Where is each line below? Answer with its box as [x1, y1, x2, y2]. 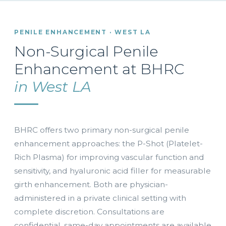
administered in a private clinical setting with [14, 193, 186, 203]
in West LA [14, 78, 91, 95]
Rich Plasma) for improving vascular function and [14, 152, 204, 162]
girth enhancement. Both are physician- [14, 180, 168, 189]
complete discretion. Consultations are [14, 207, 164, 216]
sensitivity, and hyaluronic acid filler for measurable [14, 166, 211, 176]
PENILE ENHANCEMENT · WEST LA [14, 29, 151, 36]
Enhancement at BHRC [14, 60, 184, 78]
